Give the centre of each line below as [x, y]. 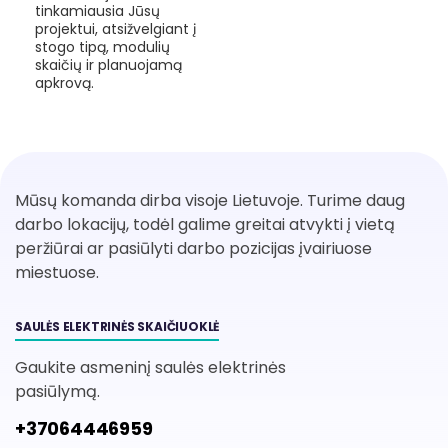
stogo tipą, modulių [102, 46]
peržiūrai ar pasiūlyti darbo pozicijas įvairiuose [193, 248]
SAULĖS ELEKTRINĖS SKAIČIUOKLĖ [117, 326]
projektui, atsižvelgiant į [115, 28]
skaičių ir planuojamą [108, 64]
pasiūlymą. [57, 391]
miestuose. [57, 272]
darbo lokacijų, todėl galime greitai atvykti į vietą [205, 224]
